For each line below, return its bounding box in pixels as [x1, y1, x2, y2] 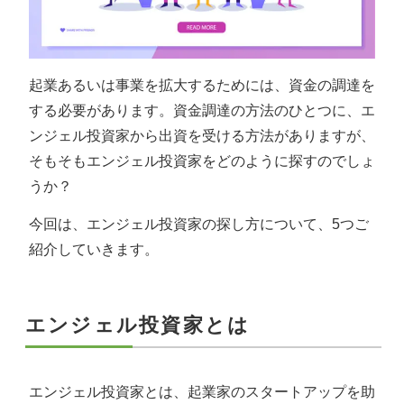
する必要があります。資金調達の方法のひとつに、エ [29, 102, 375, 118]
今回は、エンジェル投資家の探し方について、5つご [29, 216, 369, 232]
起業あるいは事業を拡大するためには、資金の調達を [29, 77, 375, 93]
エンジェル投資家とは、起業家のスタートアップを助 [29, 383, 375, 399]
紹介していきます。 [29, 241, 159, 257]
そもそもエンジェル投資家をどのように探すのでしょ [29, 152, 375, 169]
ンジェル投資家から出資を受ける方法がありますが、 [29, 127, 375, 143]
